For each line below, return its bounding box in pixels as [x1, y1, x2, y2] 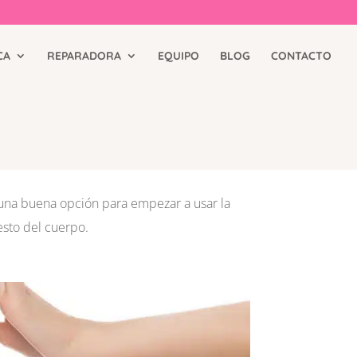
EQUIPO [158, 49, 199, 63]
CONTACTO [271, 49, 331, 63]
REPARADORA [47, 49, 121, 63]
